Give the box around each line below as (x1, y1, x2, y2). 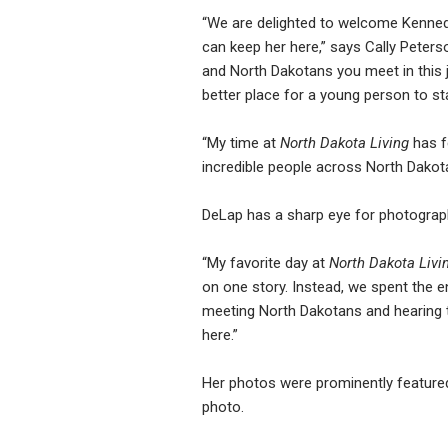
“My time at (202, 134, 280, 153)
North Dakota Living (280, 134, 409, 153)
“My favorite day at (202, 254, 329, 273)
